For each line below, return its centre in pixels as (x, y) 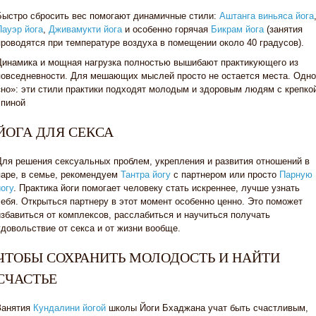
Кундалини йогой (69, 308)
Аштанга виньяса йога (267, 16)
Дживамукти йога (85, 29)
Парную (296, 175)
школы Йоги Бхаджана (156, 308)
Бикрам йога (237, 29)
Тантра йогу (146, 175)
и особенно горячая (166, 29)
